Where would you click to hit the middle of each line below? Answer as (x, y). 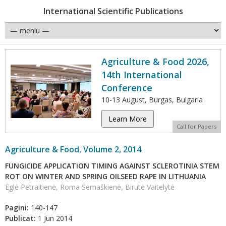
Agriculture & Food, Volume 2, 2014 (73, 149)
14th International (142, 75)
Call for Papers (196, 126)
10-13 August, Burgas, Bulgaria (152, 100)
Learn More (128, 119)
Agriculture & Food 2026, (155, 62)
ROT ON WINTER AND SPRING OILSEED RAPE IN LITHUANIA (105, 176)
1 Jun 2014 (54, 218)
